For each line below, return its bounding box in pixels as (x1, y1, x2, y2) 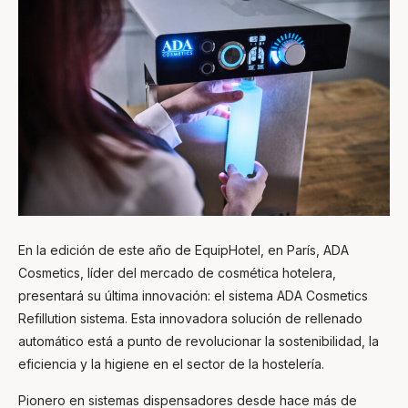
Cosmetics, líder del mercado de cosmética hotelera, (18, 264, 336, 280)
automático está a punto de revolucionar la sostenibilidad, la (18, 332, 379, 349)
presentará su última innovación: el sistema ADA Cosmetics (18, 287, 368, 303)
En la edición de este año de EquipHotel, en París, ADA (18, 241, 349, 258)
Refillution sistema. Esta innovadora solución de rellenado (18, 310, 362, 326)
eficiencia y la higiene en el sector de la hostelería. (18, 355, 324, 372)
